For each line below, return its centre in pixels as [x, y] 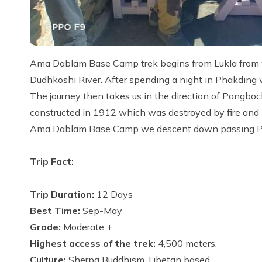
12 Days [116, 194]
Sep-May [101, 211]
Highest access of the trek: [93, 243]
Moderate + [88, 227]
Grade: [45, 227]
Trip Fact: [52, 161]
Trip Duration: [63, 194]
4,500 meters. [189, 243]
